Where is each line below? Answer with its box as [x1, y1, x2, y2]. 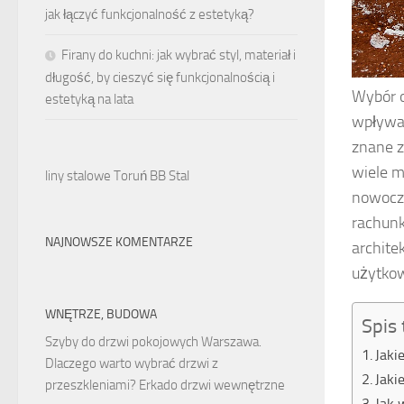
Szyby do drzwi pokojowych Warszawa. [45, 333, 262, 350]
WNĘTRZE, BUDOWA [45, 306, 157, 322]
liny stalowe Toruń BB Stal [45, 167, 189, 184]
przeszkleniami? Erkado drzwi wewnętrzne [45, 376, 285, 393]
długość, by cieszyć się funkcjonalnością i [45, 69, 275, 86]
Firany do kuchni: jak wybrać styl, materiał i [61, 46, 296, 63]
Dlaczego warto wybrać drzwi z [45, 354, 218, 372]
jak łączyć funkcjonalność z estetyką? [45, 5, 254, 23]
